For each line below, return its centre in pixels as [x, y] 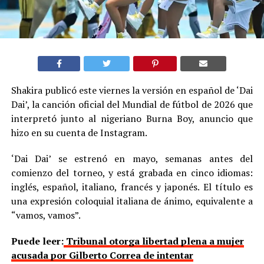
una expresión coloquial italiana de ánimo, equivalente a [132, 201]
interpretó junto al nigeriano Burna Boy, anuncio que [132, 119]
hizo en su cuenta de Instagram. [79, 133]
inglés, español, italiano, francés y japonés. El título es [132, 187]
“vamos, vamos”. [46, 215]
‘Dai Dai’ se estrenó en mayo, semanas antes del [132, 159]
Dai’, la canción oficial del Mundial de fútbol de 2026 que [132, 105]
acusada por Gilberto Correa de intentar [102, 255]
